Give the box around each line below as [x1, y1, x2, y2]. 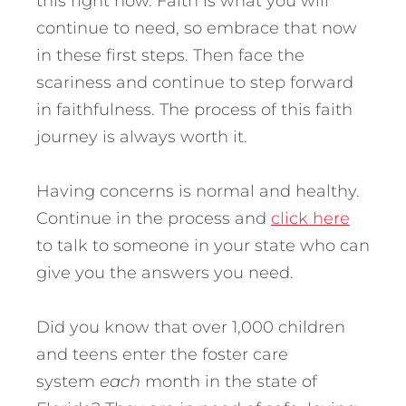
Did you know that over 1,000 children [36, 316, 345, 337]
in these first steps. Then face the [36, 44, 304, 65]
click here [271, 208, 350, 228]
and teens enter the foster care [36, 343, 288, 364]
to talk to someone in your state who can [36, 235, 370, 256]
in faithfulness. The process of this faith [36, 99, 353, 120]
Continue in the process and [36, 208, 271, 228]
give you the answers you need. [36, 262, 294, 283]
